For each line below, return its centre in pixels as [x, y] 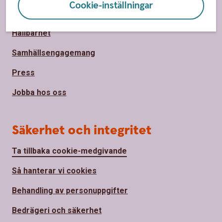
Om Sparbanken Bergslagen [64, 13]
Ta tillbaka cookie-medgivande [69, 151]
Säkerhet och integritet [82, 130]
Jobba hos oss [39, 92]
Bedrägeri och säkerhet [57, 210]
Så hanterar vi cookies [54, 170]
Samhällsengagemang [54, 53]
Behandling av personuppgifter [70, 190]
